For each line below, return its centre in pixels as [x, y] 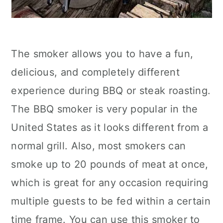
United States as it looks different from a [110, 127]
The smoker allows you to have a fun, [102, 54]
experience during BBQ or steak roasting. [111, 91]
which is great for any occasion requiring [110, 183]
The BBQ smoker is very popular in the [105, 109]
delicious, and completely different [95, 72]
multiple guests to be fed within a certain [111, 201]
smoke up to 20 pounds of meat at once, [110, 164]
